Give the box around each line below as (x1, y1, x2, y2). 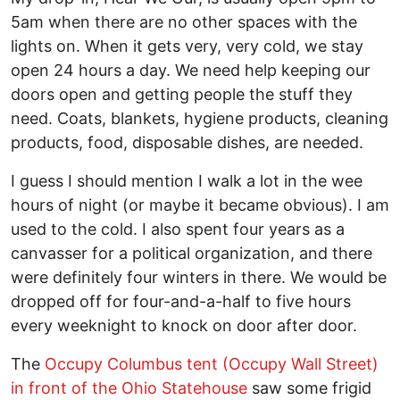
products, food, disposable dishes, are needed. (11, 133, 363, 153)
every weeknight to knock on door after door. (11, 316, 357, 336)
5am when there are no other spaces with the (11, 12, 357, 32)
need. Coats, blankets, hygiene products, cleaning (11, 109, 388, 129)
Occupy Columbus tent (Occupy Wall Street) (45, 354, 379, 374)
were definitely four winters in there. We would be (11, 268, 387, 287)
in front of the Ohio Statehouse (11, 379, 247, 398)
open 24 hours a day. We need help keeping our (11, 61, 371, 80)
